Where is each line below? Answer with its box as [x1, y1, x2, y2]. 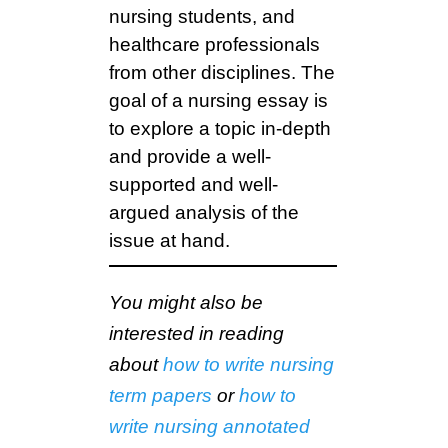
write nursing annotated [109, 416, 310, 438]
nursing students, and [109, 6, 295, 28]
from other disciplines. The [109, 62, 335, 84]
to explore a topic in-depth [109, 118, 331, 140]
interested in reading [109, 323, 284, 345]
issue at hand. [109, 230, 230, 252]
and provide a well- [109, 146, 271, 168]
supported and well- [109, 174, 278, 196]
